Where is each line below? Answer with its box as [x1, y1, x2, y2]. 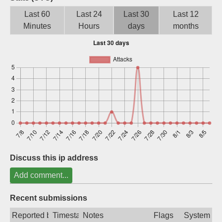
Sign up [149, 6, 178, 15]
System [183, 211, 210, 220]
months [172, 22, 199, 30]
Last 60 [24, 10, 50, 18]
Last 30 [123, 10, 150, 18]
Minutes [23, 22, 51, 30]
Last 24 [76, 10, 102, 18]
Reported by [12, 211, 55, 220]
